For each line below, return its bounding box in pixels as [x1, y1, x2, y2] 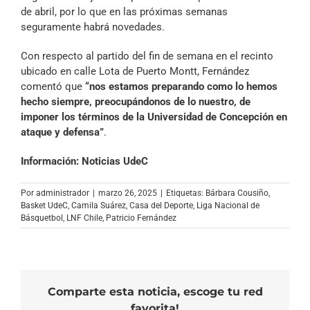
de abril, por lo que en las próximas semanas [21, 5, 228, 18]
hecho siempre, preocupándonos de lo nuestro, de [21, 95, 250, 108]
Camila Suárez [71, 200, 126, 210]
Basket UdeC [21, 200, 68, 210]
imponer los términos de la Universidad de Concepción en [21, 110, 287, 123]
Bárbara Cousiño [206, 188, 268, 198]
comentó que [21, 80, 85, 93]
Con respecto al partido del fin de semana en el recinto [21, 49, 273, 62]
